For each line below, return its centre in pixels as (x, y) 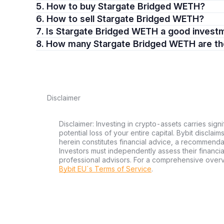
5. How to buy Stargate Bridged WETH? (126, 6)
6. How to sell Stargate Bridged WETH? (125, 19)
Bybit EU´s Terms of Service (105, 169)
